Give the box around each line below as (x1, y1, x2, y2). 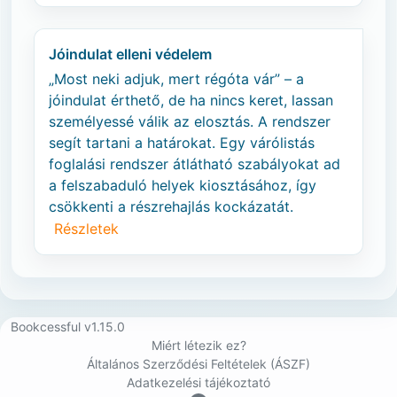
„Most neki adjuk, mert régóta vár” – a (49, 70, 304, 88)
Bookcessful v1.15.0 (11, 319, 125, 334)
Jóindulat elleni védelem (49, 45, 212, 63)
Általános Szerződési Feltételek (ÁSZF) (87, 356, 310, 371)
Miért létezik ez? (151, 338, 246, 353)
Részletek (54, 220, 119, 237)
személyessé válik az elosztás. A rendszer (49, 113, 331, 130)
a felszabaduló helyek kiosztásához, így (49, 176, 316, 194)
